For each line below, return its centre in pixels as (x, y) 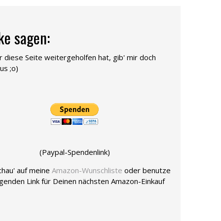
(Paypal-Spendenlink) (74, 152)
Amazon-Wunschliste (87, 170)
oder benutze (147, 170)
